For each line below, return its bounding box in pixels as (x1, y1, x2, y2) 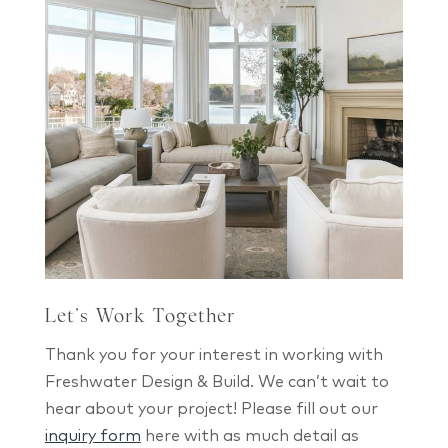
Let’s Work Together (44, 308, 236, 331)
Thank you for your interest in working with (44, 344, 383, 364)
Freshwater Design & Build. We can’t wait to (44, 371, 389, 391)
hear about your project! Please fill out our (44, 398, 378, 418)
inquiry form (44, 425, 141, 445)
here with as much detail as (140, 425, 359, 445)
